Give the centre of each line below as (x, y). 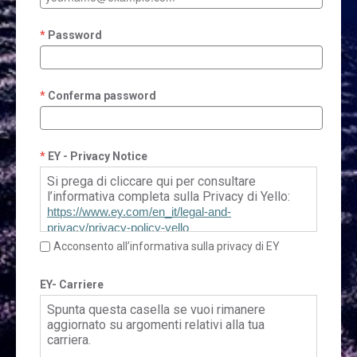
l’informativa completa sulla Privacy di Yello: (169, 196)
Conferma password (102, 95)
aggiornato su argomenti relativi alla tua (156, 324)
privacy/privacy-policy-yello (118, 228)
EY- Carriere (72, 284)
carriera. (69, 339)
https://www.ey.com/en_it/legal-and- (139, 212)
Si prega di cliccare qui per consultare (151, 181)
